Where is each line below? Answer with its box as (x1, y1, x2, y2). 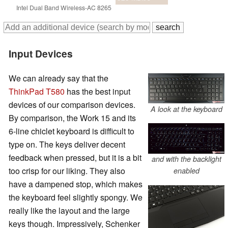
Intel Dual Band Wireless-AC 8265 (16, 3, 111, 12)
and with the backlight (151, 154, 221, 164)
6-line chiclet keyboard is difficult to (9, 125, 134, 137)
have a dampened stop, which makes (9, 178, 142, 190)
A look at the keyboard (150, 103, 222, 114)
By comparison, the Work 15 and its (9, 111, 136, 124)
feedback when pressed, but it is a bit (9, 151, 141, 163)
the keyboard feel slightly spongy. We (9, 191, 142, 203)
